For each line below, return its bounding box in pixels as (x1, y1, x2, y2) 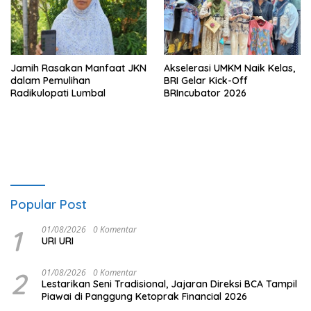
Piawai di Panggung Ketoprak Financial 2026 (42, 289, 247, 303)
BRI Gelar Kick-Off (164, 74, 248, 87)
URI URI (42, 234, 74, 247)
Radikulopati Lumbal (10, 86, 106, 99)
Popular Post (10, 196, 87, 212)
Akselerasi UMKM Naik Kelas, (164, 61, 295, 74)
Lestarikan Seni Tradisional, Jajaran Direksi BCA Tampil (42, 277, 297, 290)
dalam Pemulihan (10, 74, 90, 87)
